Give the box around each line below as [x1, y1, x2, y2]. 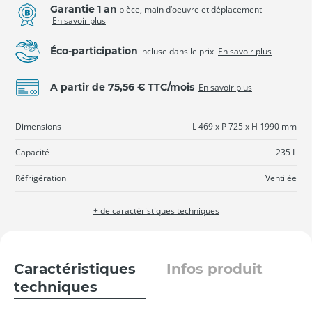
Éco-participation [50, 44, 138, 57]
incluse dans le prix [140, 45, 214, 57]
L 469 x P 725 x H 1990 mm [192, 120, 297, 132]
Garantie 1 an [50, 2, 117, 15]
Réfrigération [15, 171, 66, 184]
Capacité [15, 146, 49, 158]
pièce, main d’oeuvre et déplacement [119, 3, 262, 15]
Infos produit [166, 260, 263, 277]
